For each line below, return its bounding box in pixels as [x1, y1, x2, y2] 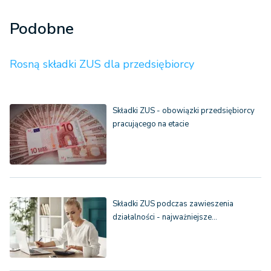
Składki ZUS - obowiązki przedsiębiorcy [113, 105, 255, 117]
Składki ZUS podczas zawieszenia [113, 198, 233, 210]
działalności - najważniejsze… [113, 212, 217, 223]
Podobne [10, 18, 74, 40]
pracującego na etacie [113, 119, 189, 130]
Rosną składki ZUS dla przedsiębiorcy [10, 57, 194, 72]
